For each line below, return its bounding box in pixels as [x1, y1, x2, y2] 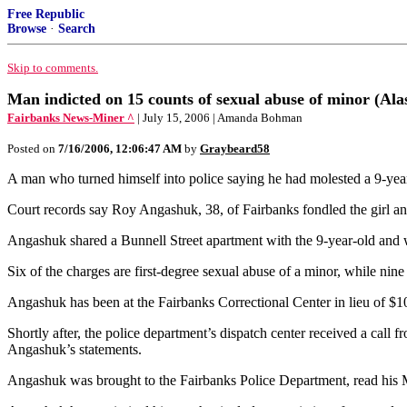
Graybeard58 [200, 142, 270, 155]
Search [58, 22, 95, 35]
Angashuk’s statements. [7, 342, 142, 357]
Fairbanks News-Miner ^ [7, 111, 134, 124]
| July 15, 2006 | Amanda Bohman [137, 111, 303, 124]
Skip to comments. [7, 61, 98, 74]
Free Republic [7, 7, 84, 21]
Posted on [7, 142, 58, 155]
